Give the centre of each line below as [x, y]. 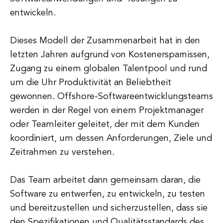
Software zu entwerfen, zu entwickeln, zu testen [108, 194]
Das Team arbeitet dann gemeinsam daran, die [105, 180]
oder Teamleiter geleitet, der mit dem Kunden [105, 124]
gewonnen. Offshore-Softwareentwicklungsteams [111, 97]
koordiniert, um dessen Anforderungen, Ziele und [111, 138]
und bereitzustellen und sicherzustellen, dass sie [109, 208]
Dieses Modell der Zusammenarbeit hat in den [105, 41]
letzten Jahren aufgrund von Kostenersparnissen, [110, 55]
